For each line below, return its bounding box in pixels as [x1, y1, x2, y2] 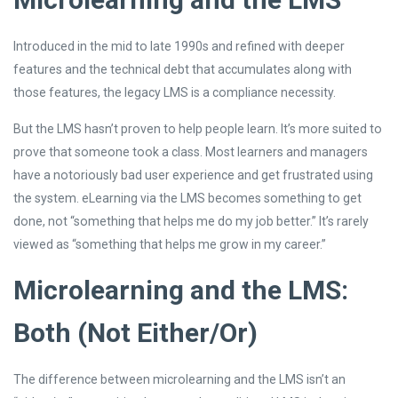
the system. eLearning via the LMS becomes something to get [13, 190, 362, 205]
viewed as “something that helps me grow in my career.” [13, 236, 326, 251]
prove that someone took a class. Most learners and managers [13, 144, 368, 159]
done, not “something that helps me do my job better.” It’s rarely [13, 213, 369, 228]
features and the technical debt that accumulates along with [13, 62, 352, 77]
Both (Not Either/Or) [13, 316, 258, 348]
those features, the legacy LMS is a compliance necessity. [13, 85, 338, 100]
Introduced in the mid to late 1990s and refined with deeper [13, 39, 345, 54]
